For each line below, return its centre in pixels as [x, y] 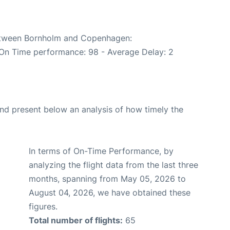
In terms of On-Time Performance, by [101, 151]
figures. [43, 206]
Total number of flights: [76, 220]
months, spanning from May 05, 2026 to [107, 178]
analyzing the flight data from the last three [113, 165]
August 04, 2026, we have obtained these [110, 192]
